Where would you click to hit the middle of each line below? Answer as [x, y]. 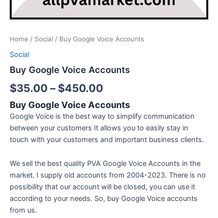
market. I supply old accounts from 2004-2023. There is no [108, 175]
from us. [23, 210]
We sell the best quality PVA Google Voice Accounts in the [105, 164]
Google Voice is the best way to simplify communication [102, 116]
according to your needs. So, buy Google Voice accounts [104, 199]
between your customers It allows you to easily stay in [99, 128]
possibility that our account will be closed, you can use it [102, 187]
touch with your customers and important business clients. [107, 139]
